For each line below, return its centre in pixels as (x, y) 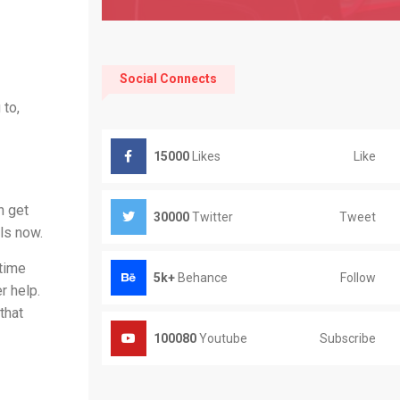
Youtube (221, 338)
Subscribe (348, 338)
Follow (358, 277)
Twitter (211, 217)
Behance (201, 278)
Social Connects (168, 79)
